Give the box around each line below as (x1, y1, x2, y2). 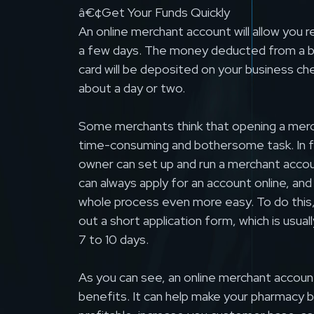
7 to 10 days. (78, 231, 149, 248)
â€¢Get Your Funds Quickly (78, 4, 230, 21)
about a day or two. (78, 80, 185, 97)
